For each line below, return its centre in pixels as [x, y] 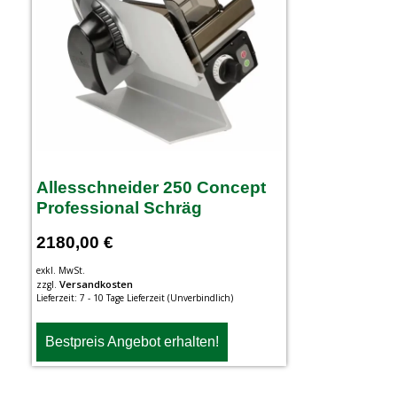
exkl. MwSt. [60, 270]
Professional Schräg [119, 207]
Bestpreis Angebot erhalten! [132, 341]
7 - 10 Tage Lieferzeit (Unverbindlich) [156, 297]
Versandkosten [96, 284]
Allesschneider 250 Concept [151, 187]
